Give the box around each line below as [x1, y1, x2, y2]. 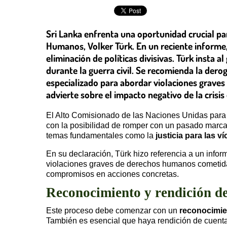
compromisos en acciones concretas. [46, 169, 179, 178]
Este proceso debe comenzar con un [46, 206, 179, 215]
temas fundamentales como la [46, 131, 156, 140]
